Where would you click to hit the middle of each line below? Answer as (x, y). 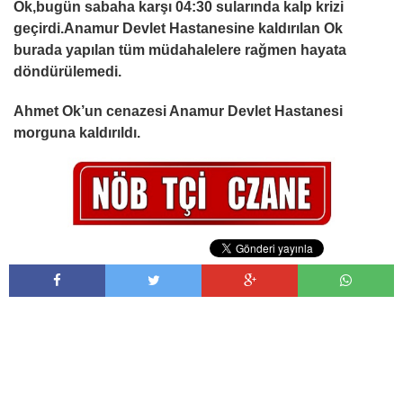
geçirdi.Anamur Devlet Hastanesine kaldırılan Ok (178, 28)
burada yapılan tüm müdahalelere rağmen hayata (180, 50)
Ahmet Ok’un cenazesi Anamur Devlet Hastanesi (178, 111)
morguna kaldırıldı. (77, 133)
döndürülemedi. (67, 72)
